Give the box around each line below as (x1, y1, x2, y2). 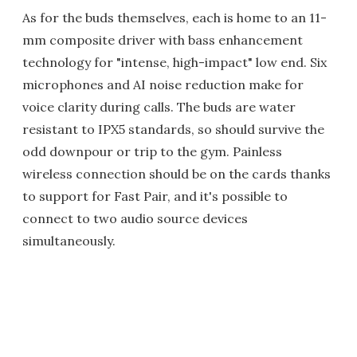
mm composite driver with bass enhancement (22, 32, 303, 49)
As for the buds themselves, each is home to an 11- (22, 10, 327, 26)
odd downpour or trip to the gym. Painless (22, 143, 282, 160)
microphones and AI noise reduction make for (22, 76, 304, 93)
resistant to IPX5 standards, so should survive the (22, 121, 324, 138)
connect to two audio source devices (22, 210, 248, 227)
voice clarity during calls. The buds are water (22, 99, 296, 116)
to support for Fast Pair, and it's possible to (22, 188, 288, 205)
